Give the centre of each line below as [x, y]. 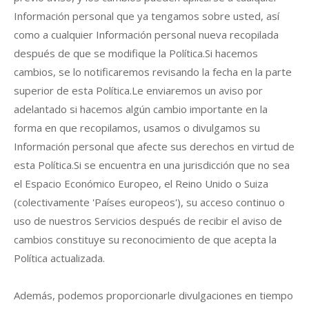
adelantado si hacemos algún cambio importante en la [141, 109]
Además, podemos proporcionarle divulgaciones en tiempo [153, 295]
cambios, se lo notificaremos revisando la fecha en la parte [153, 71]
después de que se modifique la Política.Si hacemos [136, 53]
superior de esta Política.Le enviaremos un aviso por [138, 90]
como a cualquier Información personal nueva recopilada [146, 34]
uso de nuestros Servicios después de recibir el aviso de [148, 220]
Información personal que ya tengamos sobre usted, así [147, 16]
